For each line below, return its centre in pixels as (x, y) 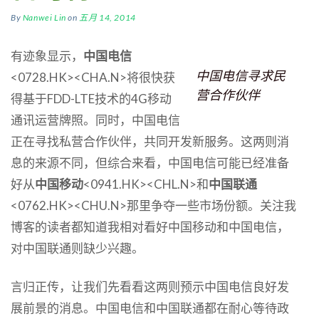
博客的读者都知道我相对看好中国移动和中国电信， (150, 226)
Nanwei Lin (44, 17)
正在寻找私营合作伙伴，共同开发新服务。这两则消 (150, 141)
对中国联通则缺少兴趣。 (77, 248)
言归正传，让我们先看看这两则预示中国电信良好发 (150, 286)
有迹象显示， (47, 56)
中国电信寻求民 (241, 75)
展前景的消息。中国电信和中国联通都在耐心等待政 (150, 308)
